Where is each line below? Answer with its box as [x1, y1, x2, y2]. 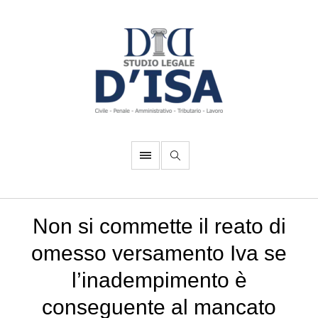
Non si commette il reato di [32, 214, 286, 238]
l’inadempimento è [71, 268, 247, 292]
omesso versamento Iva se [31, 241, 287, 265]
